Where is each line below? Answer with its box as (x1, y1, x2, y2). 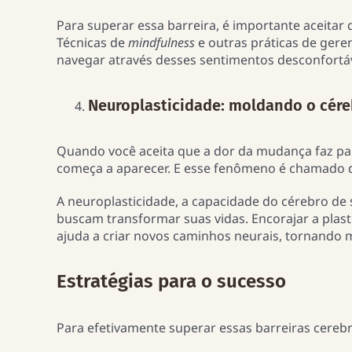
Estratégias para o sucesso (56, 270, 286, 293)
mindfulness (127, 33, 198, 51)
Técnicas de (56, 33, 128, 51)
